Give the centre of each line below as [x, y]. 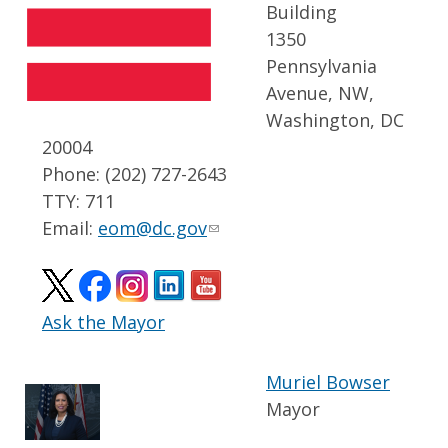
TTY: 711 [78, 201]
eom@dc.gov [152, 228]
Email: [70, 228]
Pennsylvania [321, 66]
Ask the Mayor [103, 322]
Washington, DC [335, 120]
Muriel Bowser [328, 382]
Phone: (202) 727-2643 [134, 174]
